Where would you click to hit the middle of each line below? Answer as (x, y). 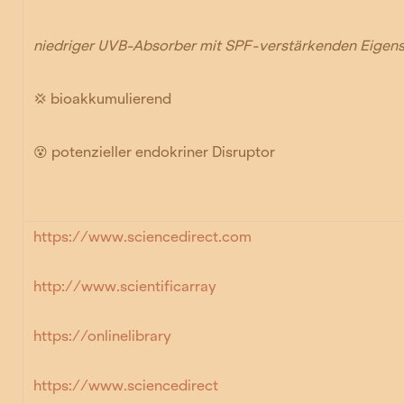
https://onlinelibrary (103, 335)
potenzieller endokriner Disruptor (162, 152)
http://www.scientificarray (125, 286)
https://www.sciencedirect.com (143, 237)
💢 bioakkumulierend (105, 98)
